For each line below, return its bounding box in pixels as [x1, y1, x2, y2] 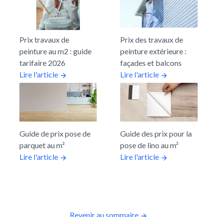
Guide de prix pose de [19, 129, 91, 139]
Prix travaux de [19, 35, 69, 45]
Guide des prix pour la [120, 129, 192, 139]
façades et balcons [120, 58, 182, 68]
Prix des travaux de [120, 35, 183, 45]
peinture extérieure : [120, 46, 186, 56]
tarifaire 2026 [19, 58, 65, 68]
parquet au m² [19, 140, 65, 150]
